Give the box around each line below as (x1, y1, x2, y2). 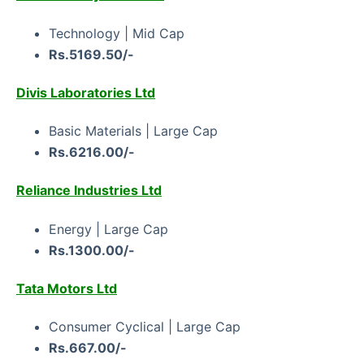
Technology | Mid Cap (49, 24, 184, 41)
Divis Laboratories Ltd (16, 84, 155, 101)
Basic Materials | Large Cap (49, 123, 218, 140)
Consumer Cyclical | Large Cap (49, 318, 240, 336)
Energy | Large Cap (49, 220, 168, 237)
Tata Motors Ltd (16, 279, 117, 297)
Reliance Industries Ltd (16, 182, 162, 199)
